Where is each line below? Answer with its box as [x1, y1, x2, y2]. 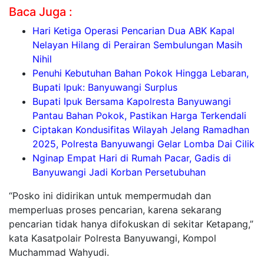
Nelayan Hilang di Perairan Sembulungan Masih [32, 39, 242, 51]
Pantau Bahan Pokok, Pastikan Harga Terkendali [32, 110, 246, 122]
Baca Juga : [9, 5, 72, 19]
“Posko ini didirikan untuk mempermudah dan [9, 190, 211, 202]
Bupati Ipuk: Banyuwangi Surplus [32, 81, 177, 94]
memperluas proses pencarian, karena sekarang [9, 204, 222, 216]
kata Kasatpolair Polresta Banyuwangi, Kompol [9, 232, 216, 245]
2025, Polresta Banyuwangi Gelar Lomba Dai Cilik [32, 138, 255, 150]
